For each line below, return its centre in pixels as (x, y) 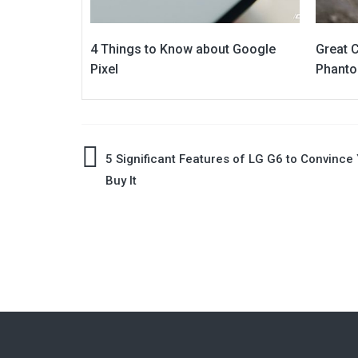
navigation (136, 202)
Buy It (121, 181)
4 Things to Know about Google (183, 50)
